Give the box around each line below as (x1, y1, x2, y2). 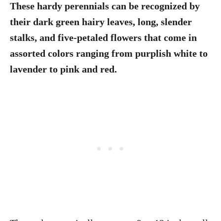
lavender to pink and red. (10, 64, 117, 74)
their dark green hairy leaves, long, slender (10, 16, 192, 27)
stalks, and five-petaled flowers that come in (10, 32, 197, 43)
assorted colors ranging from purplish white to (10, 48, 208, 59)
